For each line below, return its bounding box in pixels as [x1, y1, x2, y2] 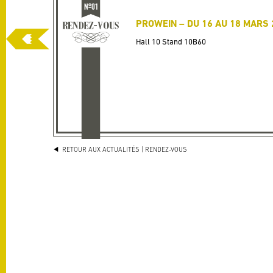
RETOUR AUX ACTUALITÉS [60, 146, 140, 153]
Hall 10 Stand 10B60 [136, 37, 206, 46]
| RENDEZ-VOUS [141, 146, 188, 153]
